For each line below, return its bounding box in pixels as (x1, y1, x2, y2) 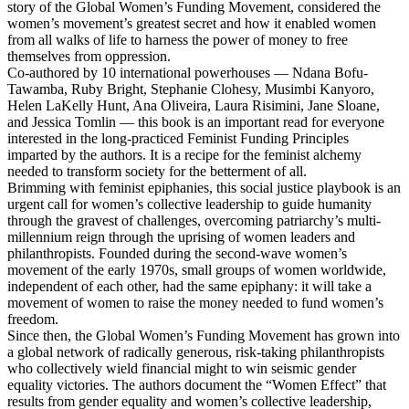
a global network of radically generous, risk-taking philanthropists (7, 343, 384, 360)
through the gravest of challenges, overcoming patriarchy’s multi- (7, 212, 381, 228)
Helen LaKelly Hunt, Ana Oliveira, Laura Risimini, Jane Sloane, (7, 97, 380, 113)
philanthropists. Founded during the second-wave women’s (7, 245, 347, 261)
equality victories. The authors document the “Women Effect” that (7, 376, 386, 393)
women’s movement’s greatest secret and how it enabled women (7, 15, 376, 31)
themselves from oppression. (7, 47, 171, 64)
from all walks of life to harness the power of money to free (7, 31, 348, 47)
